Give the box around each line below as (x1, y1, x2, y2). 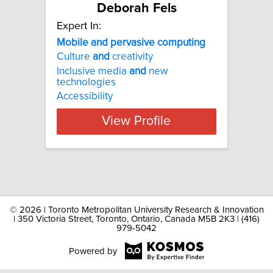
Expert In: (57, 20, 101, 32)
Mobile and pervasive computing (57, 37, 205, 48)
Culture (57, 51, 93, 63)
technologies (57, 76, 116, 88)
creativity (110, 51, 153, 63)
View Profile (102, 115, 171, 129)
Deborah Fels (96, 1, 177, 15)
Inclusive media (57, 65, 129, 77)
